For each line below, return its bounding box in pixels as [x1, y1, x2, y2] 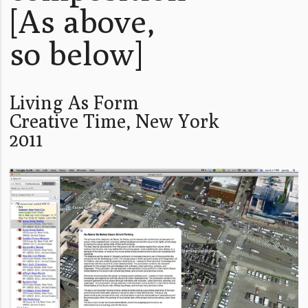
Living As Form [10, 91, 139, 114]
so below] [10, 34, 143, 74]
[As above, [10, 2, 155, 41]
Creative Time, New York [10, 110, 219, 133]
